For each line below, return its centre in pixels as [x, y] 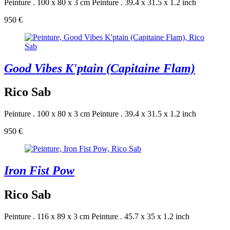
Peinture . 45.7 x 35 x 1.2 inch [140, 217]
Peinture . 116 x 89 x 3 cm [47, 217]
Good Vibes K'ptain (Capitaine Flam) [100, 68]
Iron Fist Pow [39, 171]
